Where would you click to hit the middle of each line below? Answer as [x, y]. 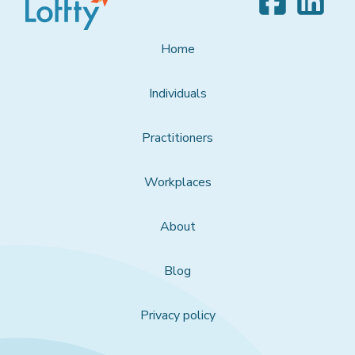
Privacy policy [177, 315]
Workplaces [177, 182]
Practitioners [177, 137]
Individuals [177, 93]
